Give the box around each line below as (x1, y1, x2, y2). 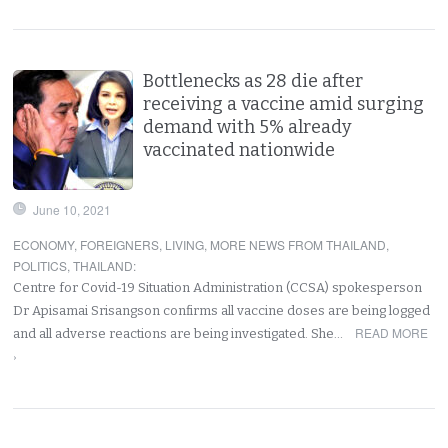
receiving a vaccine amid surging (143, 92, 425, 115)
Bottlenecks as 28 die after (143, 69, 364, 92)
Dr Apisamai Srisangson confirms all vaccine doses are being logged (13, 302, 431, 318)
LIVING (165, 235, 205, 253)
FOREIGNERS (80, 235, 160, 253)
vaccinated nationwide (143, 138, 336, 161)
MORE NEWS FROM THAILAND (210, 235, 387, 253)
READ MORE (354, 323, 428, 341)
